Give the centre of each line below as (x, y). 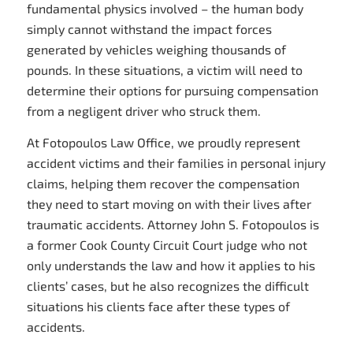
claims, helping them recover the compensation (163, 183)
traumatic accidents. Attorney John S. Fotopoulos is (173, 224)
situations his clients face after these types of (158, 306)
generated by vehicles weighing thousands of (156, 49)
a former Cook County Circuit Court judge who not (167, 244)
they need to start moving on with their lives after (169, 203)
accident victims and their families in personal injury (176, 162)
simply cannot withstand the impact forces (149, 28)
